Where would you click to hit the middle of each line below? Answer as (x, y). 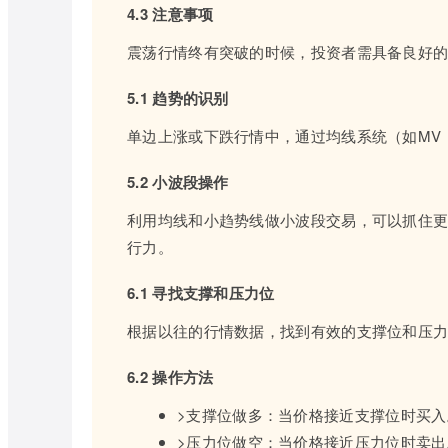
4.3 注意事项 (170, 14)
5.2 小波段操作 (178, 182)
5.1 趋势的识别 (178, 98)
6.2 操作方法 (170, 377)
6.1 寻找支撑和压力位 (201, 293)
